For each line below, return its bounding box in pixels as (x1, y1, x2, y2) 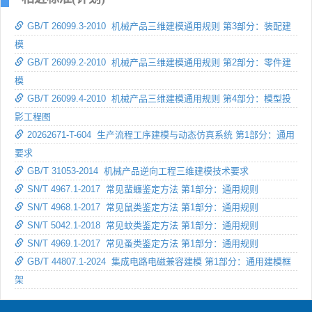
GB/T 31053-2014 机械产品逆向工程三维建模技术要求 (27, 165, 249, 176)
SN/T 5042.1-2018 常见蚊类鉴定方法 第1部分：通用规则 (27, 219, 258, 231)
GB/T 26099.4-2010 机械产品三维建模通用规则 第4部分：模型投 (27, 93, 291, 104)
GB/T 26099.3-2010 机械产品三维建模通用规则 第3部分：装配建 (27, 20, 291, 31)
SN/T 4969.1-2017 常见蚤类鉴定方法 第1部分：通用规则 (27, 237, 258, 249)
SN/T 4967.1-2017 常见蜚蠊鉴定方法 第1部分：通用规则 (27, 183, 258, 194)
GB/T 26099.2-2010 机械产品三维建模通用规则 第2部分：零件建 (27, 56, 291, 68)
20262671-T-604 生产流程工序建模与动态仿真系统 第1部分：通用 (27, 129, 295, 140)
